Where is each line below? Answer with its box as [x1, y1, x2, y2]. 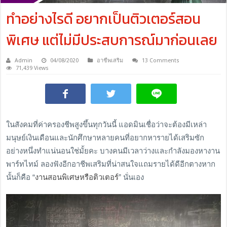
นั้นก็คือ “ [6, 172, 35, 181]
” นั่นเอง [119, 172, 144, 181]
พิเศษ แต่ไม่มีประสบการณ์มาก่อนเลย [6, 29, 218, 51]
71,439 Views [16, 64, 49, 71]
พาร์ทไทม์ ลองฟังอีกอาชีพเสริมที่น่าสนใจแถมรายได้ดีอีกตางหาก [6, 159, 216, 168]
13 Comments [142, 57, 180, 64]
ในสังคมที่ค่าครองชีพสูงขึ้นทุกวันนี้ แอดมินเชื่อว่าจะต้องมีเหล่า [6, 120, 207, 129]
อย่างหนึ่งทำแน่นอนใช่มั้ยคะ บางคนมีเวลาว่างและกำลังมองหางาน [6, 146, 220, 155]
